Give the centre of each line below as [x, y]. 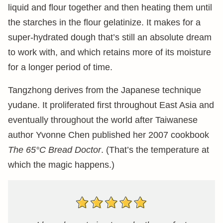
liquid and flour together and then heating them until [110, 7]
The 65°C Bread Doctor [55, 150]
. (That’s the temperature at [155, 150]
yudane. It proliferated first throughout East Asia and [111, 105]
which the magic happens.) [61, 165]
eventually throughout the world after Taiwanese [103, 120]
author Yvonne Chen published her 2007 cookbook [109, 135]
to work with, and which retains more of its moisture [110, 52]
